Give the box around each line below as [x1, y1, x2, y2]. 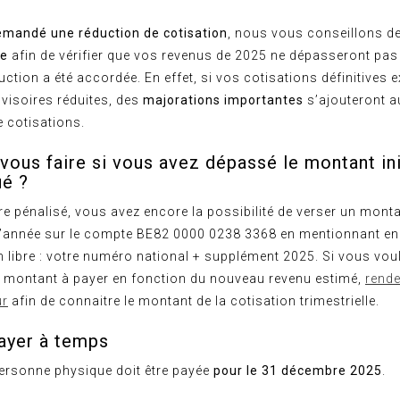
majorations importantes [143, 93, 304, 107]
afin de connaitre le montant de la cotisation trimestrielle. [8, 294, 379, 308]
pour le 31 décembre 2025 [213, 363, 382, 378]
